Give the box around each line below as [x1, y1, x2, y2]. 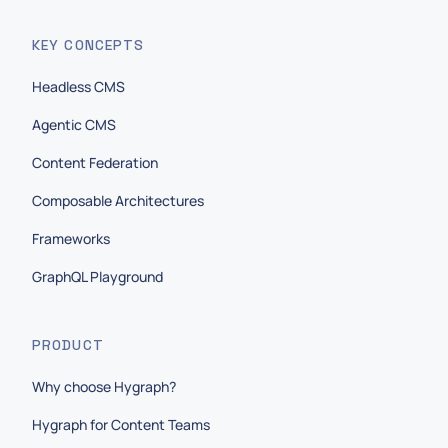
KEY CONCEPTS [32, 36, 145, 54]
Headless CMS [32, 77, 125, 96]
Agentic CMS [32, 115, 116, 134]
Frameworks [32, 229, 110, 248]
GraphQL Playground [32, 267, 163, 286]
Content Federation [32, 153, 158, 172]
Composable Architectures [32, 191, 204, 210]
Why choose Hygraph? [32, 377, 176, 396]
